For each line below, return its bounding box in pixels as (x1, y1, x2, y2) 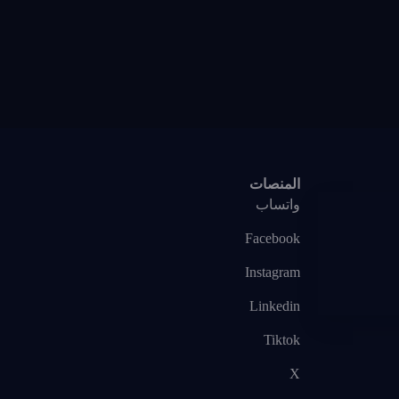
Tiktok (264, 332, 300, 348)
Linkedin (249, 298, 300, 314)
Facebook (245, 231, 300, 247)
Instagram (245, 265, 300, 281)
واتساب (256, 197, 300, 213)
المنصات (249, 176, 300, 192)
